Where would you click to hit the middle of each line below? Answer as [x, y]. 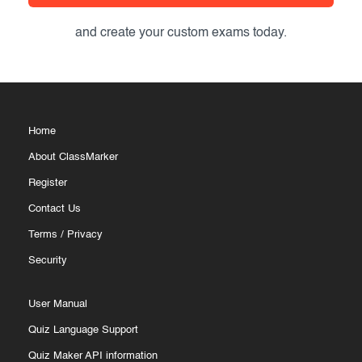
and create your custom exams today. [181, 34]
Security [48, 261]
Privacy [85, 235]
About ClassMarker [73, 158]
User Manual [58, 305]
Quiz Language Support [83, 330]
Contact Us [55, 209]
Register [48, 183]
